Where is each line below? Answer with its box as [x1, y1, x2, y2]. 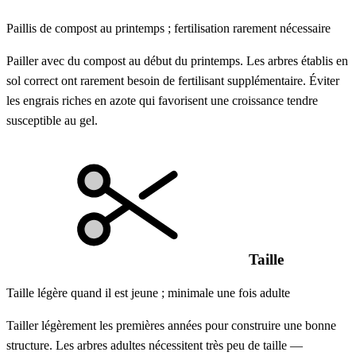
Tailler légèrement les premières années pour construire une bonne [6, 319, 336, 333]
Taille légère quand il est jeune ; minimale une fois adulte [6, 286, 290, 300]
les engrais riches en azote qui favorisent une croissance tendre [6, 93, 318, 107]
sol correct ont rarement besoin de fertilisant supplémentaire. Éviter [6, 73, 339, 87]
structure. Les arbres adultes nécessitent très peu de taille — [6, 339, 303, 353]
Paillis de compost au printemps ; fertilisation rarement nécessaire [6, 21, 331, 35]
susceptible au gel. [6, 113, 98, 127]
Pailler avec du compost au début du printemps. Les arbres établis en [6, 53, 348, 68]
